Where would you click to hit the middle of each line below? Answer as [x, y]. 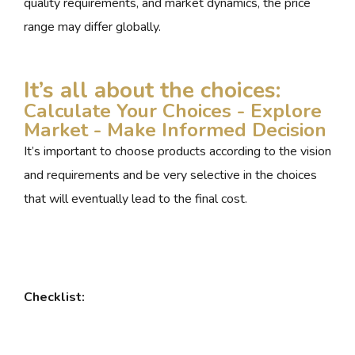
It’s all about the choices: [152, 91]
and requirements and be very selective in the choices [170, 176]
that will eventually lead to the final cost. [136, 199]
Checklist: [54, 298]
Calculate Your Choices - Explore [173, 111]
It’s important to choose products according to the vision [177, 152]
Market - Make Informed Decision [175, 130]
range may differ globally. [92, 27]
